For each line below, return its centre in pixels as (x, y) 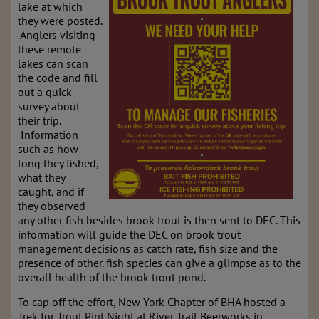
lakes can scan (53, 63)
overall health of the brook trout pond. (112, 277)
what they (41, 177)
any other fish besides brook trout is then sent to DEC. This (159, 220)
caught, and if (51, 192)
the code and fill (58, 78)
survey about (49, 106)
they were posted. (60, 21)
